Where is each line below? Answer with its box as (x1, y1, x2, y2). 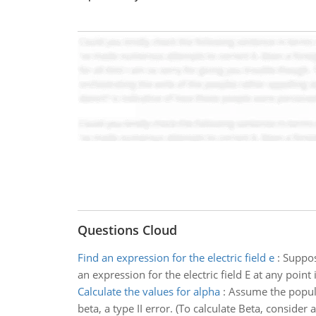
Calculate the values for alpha (77, 284, 220, 298)
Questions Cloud (77, 221, 177, 238)
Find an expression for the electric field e (77, 250, 274, 265)
